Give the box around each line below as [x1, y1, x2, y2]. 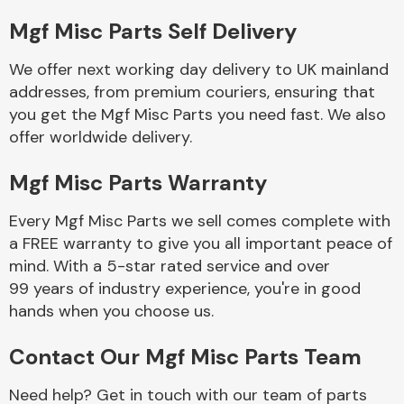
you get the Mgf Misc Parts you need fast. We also [9, 104, 386, 125]
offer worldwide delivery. [9, 126, 192, 148]
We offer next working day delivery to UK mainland [9, 59, 389, 80]
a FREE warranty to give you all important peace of [9, 233, 392, 254]
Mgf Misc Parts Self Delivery [9, 17, 297, 45]
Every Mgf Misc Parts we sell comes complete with [9, 210, 390, 232]
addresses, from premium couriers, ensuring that [9, 81, 375, 103]
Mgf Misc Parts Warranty [9, 169, 267, 197]
